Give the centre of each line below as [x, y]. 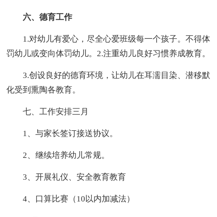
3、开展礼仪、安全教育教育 [66, 177]
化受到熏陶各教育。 [44, 90]
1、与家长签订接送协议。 [62, 134]
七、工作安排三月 [48, 112]
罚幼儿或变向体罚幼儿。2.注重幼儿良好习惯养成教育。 [108, 54]
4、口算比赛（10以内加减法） [71, 199]
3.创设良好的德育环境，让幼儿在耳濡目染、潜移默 [108, 76]
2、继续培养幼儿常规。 [58, 155]
